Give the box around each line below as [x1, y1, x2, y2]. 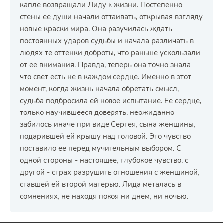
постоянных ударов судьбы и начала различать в [20, 36, 194, 46]
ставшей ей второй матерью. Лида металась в [20, 179, 181, 189]
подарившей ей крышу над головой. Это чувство [20, 131, 191, 141]
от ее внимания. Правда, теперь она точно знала [20, 60, 191, 70]
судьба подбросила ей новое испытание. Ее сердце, [20, 96, 201, 106]
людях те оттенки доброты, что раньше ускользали [20, 48, 200, 58]
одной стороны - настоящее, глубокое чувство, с [20, 155, 188, 165]
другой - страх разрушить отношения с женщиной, [20, 167, 199, 177]
